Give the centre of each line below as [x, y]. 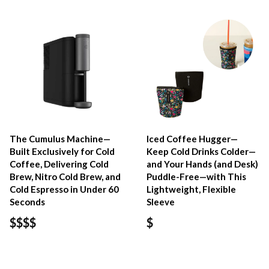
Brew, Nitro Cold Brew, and [65, 177]
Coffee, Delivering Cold [59, 164]
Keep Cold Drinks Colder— [201, 152]
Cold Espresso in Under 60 [64, 189]
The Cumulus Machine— [60, 139]
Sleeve [161, 202]
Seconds [27, 202]
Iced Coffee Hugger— [192, 139]
